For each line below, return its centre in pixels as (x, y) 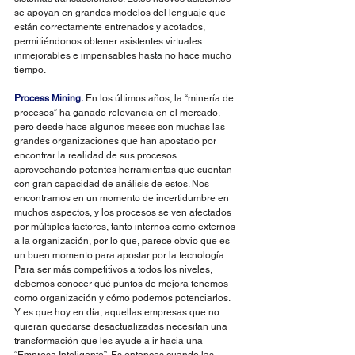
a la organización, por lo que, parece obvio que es (123, 241)
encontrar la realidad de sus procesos (97, 155)
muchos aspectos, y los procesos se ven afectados (124, 212)
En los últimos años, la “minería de (160, 98)
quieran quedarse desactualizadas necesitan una (122, 326)
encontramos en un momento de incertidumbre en (123, 198)
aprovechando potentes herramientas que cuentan (124, 170)
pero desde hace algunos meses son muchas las (121, 127)
